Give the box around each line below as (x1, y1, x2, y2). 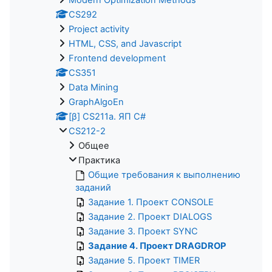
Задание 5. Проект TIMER (88, 254, 200, 266)
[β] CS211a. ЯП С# (69, 110, 146, 122)
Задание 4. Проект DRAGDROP (88, 240, 226, 251)
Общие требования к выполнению (88, 169, 240, 180)
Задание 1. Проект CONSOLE (88, 196, 214, 208)
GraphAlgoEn (69, 96, 124, 107)
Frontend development (69, 52, 166, 64)
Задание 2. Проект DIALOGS (88, 211, 212, 222)
